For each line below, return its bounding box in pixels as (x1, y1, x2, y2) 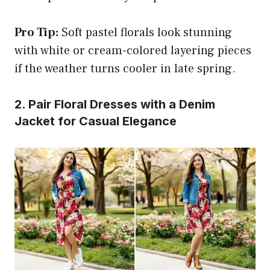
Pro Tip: (14, 25, 58, 41)
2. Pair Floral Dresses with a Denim (14, 97, 215, 112)
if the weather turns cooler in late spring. (14, 61, 236, 77)
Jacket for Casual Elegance (14, 114, 177, 129)
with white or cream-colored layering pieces (14, 43, 251, 59)
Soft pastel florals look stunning (58, 25, 232, 41)
